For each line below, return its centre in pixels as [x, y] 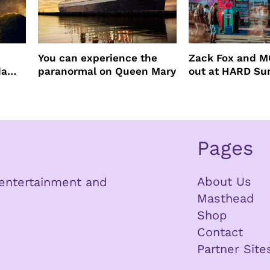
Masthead [226, 198]
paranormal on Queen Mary [107, 71]
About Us [224, 181]
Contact [220, 232]
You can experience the [97, 58]
